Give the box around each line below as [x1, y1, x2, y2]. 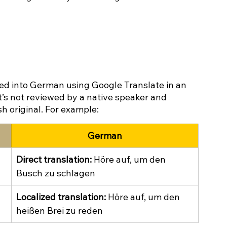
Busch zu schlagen [16, 167, 95, 179]
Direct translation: [16, 154, 92, 166]
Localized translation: [16, 191, 106, 203]
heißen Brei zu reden [16, 205, 103, 217]
